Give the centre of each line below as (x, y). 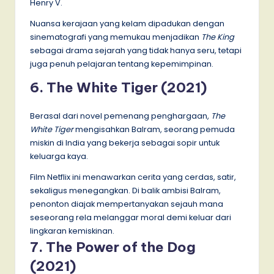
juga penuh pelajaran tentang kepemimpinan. (122, 64)
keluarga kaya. (59, 156)
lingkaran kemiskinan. (72, 231)
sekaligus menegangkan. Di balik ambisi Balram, (125, 190)
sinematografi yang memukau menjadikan (116, 37)
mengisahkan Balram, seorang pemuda (154, 129)
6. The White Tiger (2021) (118, 87)
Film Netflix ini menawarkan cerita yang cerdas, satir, (133, 177)
